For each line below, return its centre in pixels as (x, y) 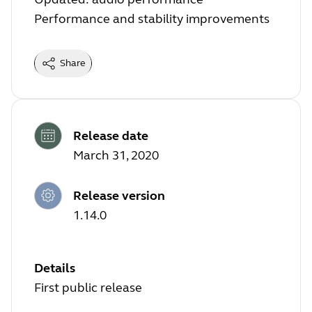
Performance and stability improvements (152, 19)
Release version (119, 195)
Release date (111, 135)
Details (55, 268)
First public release (88, 287)
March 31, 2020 (116, 155)
